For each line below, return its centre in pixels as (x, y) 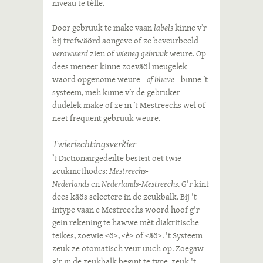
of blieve (161, 79)
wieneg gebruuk (142, 53)
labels (163, 28)
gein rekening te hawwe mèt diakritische (126, 222)
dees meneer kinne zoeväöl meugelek (120, 66)
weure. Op (187, 53)
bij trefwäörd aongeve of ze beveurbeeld (125, 41)
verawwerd (70, 53)
